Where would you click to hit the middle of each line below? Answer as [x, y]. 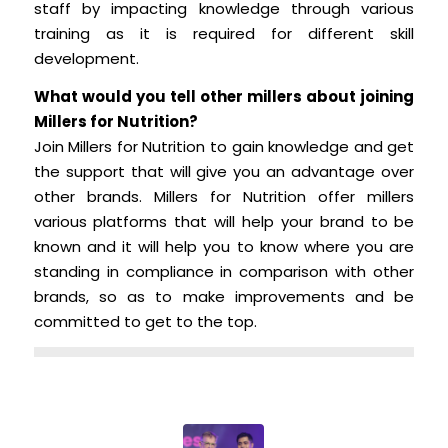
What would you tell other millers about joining [224, 97]
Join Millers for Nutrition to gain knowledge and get [224, 147]
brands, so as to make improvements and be [224, 297]
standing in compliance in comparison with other [224, 272]
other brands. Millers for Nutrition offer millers [224, 197]
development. [86, 59]
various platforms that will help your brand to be [224, 222]
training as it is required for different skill [224, 34]
